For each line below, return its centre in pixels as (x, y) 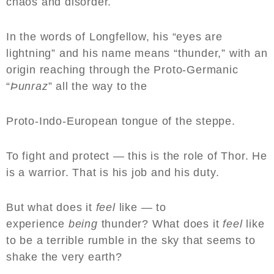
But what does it (51, 208)
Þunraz (29, 87)
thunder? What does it (160, 224)
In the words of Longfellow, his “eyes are (114, 37)
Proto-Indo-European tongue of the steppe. (124, 121)
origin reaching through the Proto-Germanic (122, 70)
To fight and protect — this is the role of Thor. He (137, 156)
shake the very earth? (66, 257)
